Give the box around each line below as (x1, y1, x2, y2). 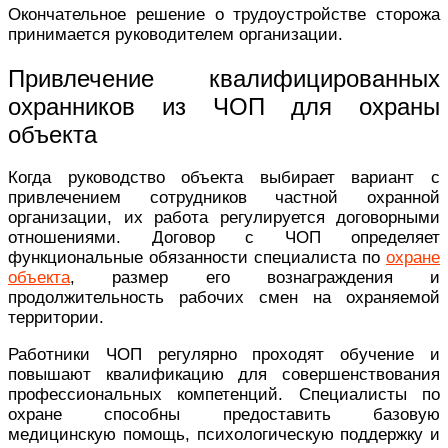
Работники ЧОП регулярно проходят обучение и (8, 345, 440, 365)
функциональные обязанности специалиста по (8, 248, 386, 268)
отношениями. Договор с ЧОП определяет (8, 228, 440, 248)
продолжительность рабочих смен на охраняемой (8, 288, 440, 308)
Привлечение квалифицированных (8, 64, 440, 92)
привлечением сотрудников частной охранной (8, 188, 440, 208)
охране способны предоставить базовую (8, 405, 440, 425)
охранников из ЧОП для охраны (8, 92, 440, 120)
